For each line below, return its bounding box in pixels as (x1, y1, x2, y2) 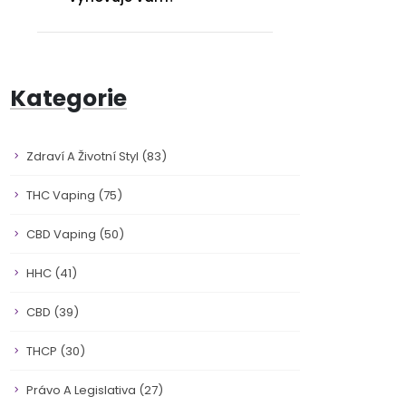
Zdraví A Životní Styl (26, 148, 141, 165)
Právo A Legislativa (26, 382, 139, 399)
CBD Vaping (26, 226, 99, 243)
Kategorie (10, 82, 127, 114)
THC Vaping (26, 187, 98, 204)
